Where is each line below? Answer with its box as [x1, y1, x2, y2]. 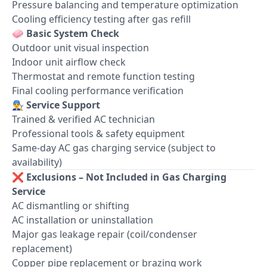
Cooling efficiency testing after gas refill [12, 12, 191, 26]
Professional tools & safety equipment [12, 126, 185, 140]
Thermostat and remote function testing [12, 69, 195, 83]
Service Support [26, 98, 100, 111]
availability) [12, 155, 62, 169]
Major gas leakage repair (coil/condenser [12, 227, 197, 241]
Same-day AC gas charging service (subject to [12, 141, 216, 154]
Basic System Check [26, 26, 119, 40]
